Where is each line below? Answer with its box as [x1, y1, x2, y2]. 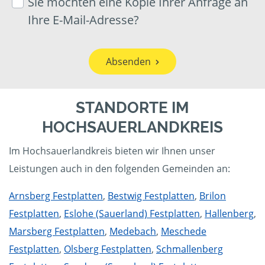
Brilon [199, 189, 226, 203]
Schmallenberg [156, 243, 223, 256]
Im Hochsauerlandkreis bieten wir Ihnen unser [9, 144, 215, 158]
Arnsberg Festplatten [9, 189, 103, 203]
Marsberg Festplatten [9, 225, 105, 238]
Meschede [161, 225, 206, 238]
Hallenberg [205, 207, 254, 221]
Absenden [106, 55, 151, 69]
